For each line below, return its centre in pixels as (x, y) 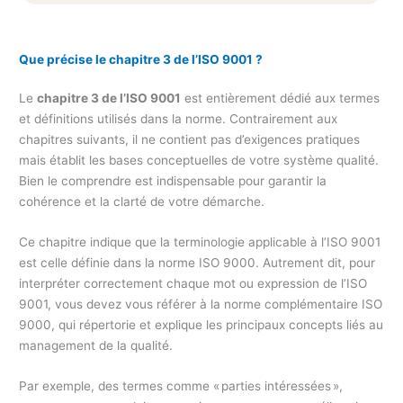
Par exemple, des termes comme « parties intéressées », (181, 385)
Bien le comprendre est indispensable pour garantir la (173, 180)
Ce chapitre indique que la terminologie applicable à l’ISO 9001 (200, 242)
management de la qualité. (96, 345)
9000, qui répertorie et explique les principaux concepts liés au (201, 324)
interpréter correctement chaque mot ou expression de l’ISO (193, 283)
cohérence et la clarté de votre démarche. (142, 201)
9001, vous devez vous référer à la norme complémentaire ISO (201, 304)
